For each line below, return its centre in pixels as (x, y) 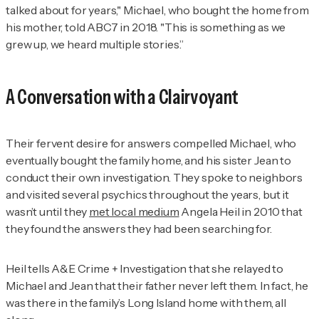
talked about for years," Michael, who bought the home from (157, 10)
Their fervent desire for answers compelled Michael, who (151, 143)
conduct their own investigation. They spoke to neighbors (155, 178)
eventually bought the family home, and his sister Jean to (148, 161)
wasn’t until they (48, 212)
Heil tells (29, 269)
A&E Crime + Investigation (119, 269)
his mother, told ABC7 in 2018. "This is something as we (146, 27)
